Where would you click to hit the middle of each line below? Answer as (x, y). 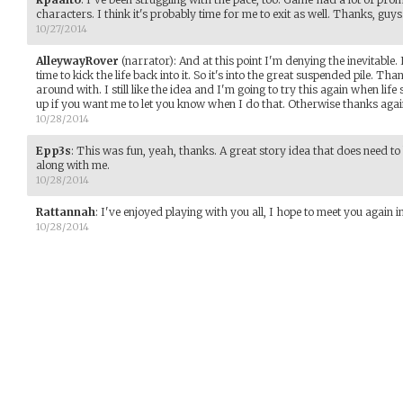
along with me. (73, 165)
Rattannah (66, 212)
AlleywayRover (77, 61)
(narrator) (146, 61)
